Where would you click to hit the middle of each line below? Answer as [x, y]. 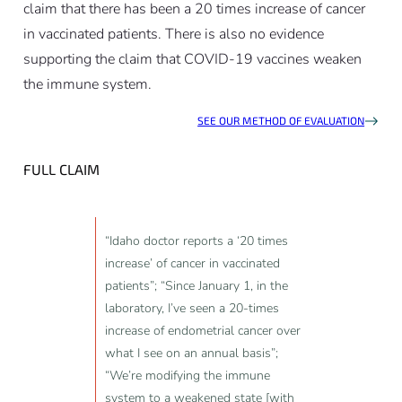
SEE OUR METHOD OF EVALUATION [281, 121]
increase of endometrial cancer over [202, 331]
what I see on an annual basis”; [191, 354]
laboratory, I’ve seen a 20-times [192, 309]
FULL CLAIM [61, 170]
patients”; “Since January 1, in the [196, 286]
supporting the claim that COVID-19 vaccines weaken [192, 60]
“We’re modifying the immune [187, 376]
